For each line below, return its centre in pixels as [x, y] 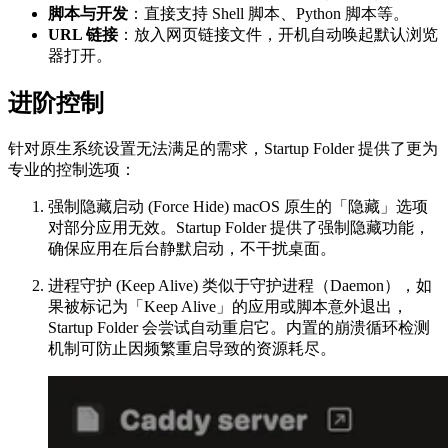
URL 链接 [83, 35]
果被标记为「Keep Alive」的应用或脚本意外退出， [228, 307]
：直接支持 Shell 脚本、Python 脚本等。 [268, 14]
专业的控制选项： [72, 170]
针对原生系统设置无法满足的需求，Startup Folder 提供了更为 [223, 149]
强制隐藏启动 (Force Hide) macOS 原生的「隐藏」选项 [238, 207]
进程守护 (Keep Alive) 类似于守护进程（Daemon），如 [240, 286]
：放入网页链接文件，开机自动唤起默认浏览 [278, 35]
